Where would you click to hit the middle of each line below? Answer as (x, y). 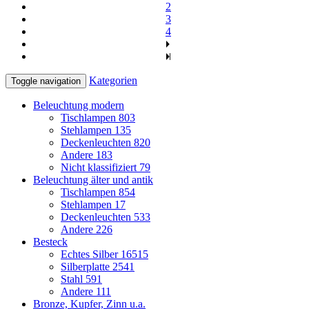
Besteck (50, 241)
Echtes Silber (91, 254)
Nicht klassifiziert (100, 167)
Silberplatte (87, 266)
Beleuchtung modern (79, 105)
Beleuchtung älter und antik (93, 179)
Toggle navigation (46, 81)
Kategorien (113, 80)
